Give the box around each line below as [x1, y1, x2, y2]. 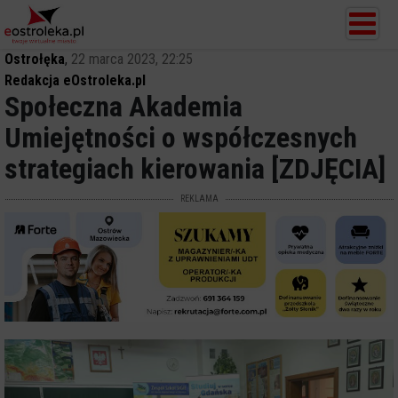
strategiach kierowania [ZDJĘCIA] [4, 152, 386, 186]
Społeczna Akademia [4, 90, 243, 123]
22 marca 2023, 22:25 [71, 51, 193, 68]
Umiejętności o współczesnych [4, 121, 357, 155]
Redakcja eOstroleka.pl [4, 72, 146, 89]
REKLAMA [179, 194, 219, 203]
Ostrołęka [4, 51, 65, 68]
